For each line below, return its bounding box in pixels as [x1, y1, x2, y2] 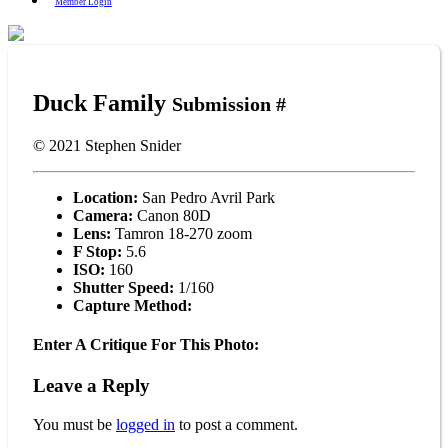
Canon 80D [133, 206, 211, 224]
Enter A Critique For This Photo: [33, 336, 259, 354]
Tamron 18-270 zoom [111, 224, 252, 242]
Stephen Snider [85, 136, 181, 154]
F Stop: [73, 242, 122, 260]
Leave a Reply [33, 375, 150, 397]
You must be [33, 416, 116, 434]
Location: [73, 188, 138, 206]
